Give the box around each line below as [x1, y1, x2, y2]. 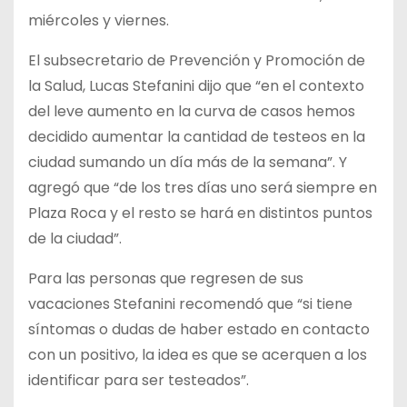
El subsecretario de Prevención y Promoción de [28, 50, 365, 72]
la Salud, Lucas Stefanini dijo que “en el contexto [28, 75, 364, 97]
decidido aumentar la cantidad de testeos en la [28, 126, 365, 148]
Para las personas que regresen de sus [28, 268, 303, 290]
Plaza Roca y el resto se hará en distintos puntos [28, 203, 372, 224]
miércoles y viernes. [28, 10, 169, 32]
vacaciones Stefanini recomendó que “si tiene [28, 293, 352, 315]
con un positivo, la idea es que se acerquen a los [28, 344, 367, 366]
